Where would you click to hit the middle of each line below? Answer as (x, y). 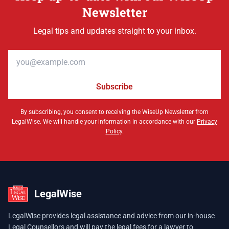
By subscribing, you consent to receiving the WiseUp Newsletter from (114, 112)
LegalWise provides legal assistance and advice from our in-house (111, 216)
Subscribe (114, 87)
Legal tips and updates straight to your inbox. (114, 31)
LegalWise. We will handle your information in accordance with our (104, 122)
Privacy (207, 122)
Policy (114, 131)
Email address (33, 55)
